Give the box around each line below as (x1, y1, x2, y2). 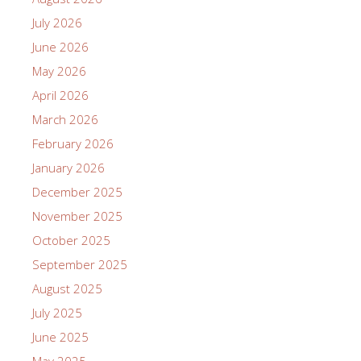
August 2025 (32, 280, 102, 297)
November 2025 (32, 208, 122, 224)
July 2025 (32, 305, 82, 321)
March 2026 (32, 111, 98, 127)
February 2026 (32, 135, 114, 151)
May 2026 (32, 63, 86, 79)
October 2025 (32, 232, 110, 248)
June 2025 (32, 329, 89, 345)
